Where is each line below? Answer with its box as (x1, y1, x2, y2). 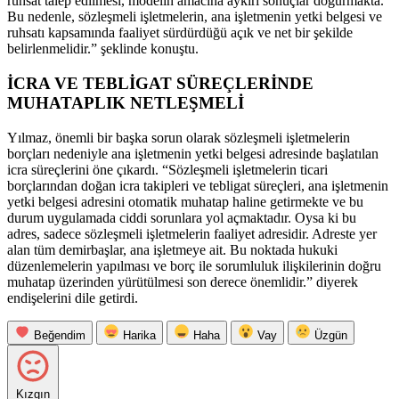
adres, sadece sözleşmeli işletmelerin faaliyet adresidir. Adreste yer (7, 225, 377, 241)
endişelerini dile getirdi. (7, 289, 138, 305)
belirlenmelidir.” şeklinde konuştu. (7, 41, 199, 57)
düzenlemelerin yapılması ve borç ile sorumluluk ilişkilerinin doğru (7, 257, 381, 273)
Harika (123, 328, 156, 342)
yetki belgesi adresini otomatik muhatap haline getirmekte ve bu (7, 193, 363, 209)
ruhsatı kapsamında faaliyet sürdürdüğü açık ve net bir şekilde (7, 25, 353, 41)
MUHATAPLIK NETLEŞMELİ (7, 93, 244, 112)
